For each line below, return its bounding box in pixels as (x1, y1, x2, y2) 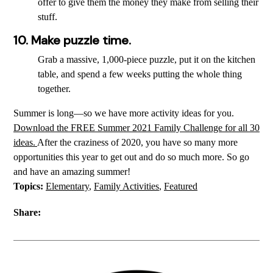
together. (38, 83, 73, 94)
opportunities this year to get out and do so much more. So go (13, 152, 249, 163)
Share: (13, 207, 41, 218)
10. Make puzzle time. (13, 32, 131, 49)
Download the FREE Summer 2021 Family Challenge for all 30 (13, 122, 260, 133)
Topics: (13, 181, 46, 192)
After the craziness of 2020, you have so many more (37, 137, 238, 148)
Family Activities (94, 181, 159, 192)
